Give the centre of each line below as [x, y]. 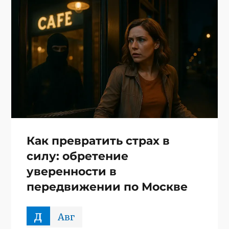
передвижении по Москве [107, 187]
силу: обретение [77, 156]
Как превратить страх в [98, 141]
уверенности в [71, 171]
